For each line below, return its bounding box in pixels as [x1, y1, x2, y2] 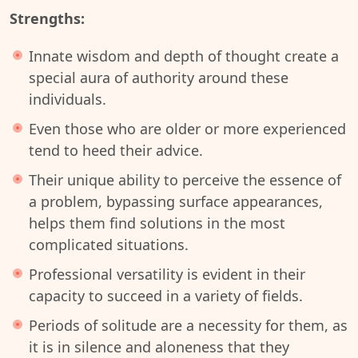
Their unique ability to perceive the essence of [29, 170, 341, 189]
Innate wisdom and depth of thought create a [29, 46, 339, 66]
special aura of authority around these [29, 68, 288, 87]
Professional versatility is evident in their [29, 265, 305, 284]
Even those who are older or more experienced [29, 119, 346, 138]
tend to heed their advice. [29, 141, 203, 160]
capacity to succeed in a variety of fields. [29, 286, 303, 305]
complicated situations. [29, 235, 189, 254]
